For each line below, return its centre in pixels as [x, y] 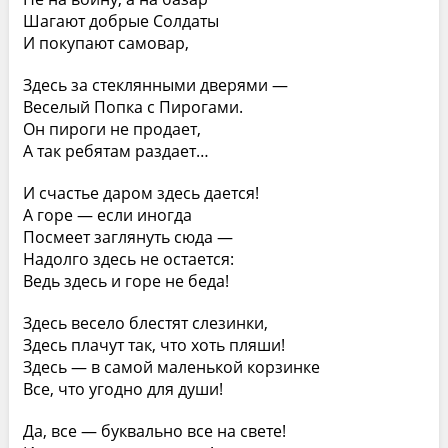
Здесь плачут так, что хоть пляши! [153, 345]
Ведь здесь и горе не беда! [125, 281]
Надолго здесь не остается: [128, 259]
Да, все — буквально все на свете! [154, 431]
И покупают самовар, [105, 43]
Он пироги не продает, [111, 129]
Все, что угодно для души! [122, 389]
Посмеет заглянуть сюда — [127, 237]
